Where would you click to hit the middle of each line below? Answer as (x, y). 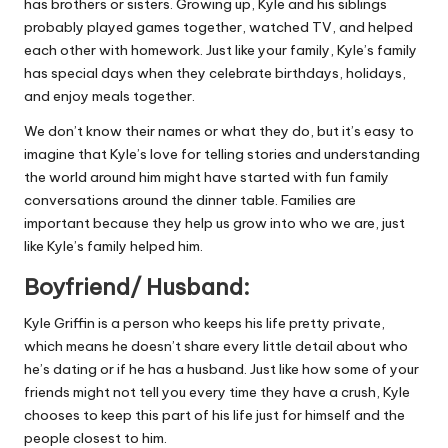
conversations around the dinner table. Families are (190, 200)
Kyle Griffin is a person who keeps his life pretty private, (204, 323)
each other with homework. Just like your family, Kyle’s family (220, 50)
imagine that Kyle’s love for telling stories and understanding (222, 154)
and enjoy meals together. (109, 96)
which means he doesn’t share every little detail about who (216, 346)
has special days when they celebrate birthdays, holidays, (215, 73)
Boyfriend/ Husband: (137, 287)
